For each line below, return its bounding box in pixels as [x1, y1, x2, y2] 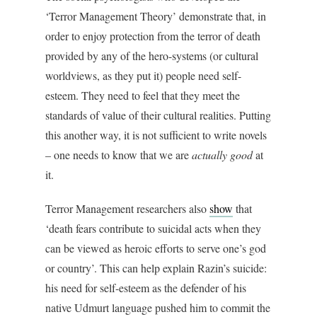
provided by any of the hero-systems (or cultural [45, 48, 258, 64]
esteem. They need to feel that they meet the [45, 88, 240, 103]
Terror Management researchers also [45, 201, 209, 217]
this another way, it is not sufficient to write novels [45, 127, 267, 143]
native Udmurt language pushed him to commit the [45, 300, 270, 316]
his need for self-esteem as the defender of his [45, 280, 246, 296]
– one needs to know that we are [45, 147, 192, 163]
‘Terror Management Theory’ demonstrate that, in [45, 8, 266, 24]
